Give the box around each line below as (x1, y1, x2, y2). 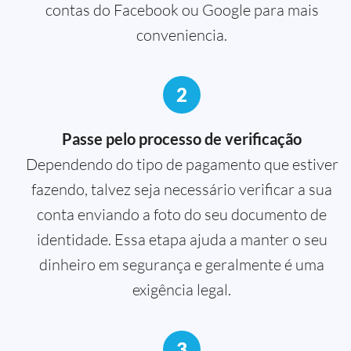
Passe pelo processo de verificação (62, 128, 302, 148)
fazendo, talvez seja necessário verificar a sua (31, 179, 332, 199)
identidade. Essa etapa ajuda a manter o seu (36, 229, 327, 249)
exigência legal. (132, 279, 231, 299)
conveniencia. (136, 24, 227, 45)
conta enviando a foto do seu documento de (37, 204, 327, 224)
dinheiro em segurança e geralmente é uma (39, 254, 324, 274)
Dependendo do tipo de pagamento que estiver (25, 154, 338, 174)
